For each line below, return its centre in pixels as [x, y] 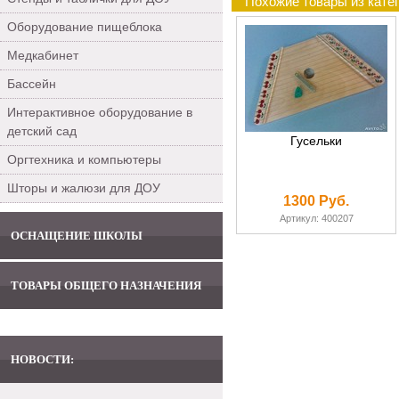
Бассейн [32, 84]
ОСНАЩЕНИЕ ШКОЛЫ [77, 236]
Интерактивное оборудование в [100, 112]
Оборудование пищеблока [85, 27]
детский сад [42, 131]
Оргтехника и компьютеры [84, 159]
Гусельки [316, 141]
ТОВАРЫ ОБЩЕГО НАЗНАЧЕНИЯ [106, 285]
